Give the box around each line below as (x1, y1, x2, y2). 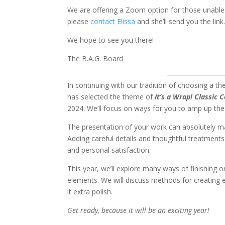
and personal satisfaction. (67, 145, 151, 155)
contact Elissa (90, 17, 136, 26)
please (67, 17, 91, 26)
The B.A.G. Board (67, 54, 124, 63)
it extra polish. (67, 187, 113, 196)
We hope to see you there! (67, 35, 154, 45)
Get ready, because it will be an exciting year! (67, 205, 210, 215)
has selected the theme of (67, 92, 153, 101)
